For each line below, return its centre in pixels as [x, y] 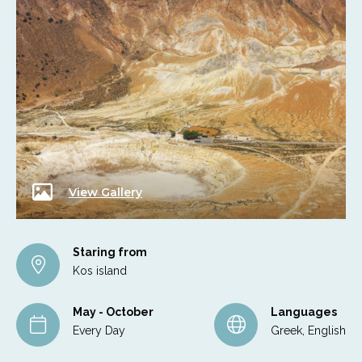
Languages [304, 311]
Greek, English [308, 330]
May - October [113, 311]
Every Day [99, 330]
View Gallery [105, 192]
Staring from [110, 252]
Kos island [100, 270]
